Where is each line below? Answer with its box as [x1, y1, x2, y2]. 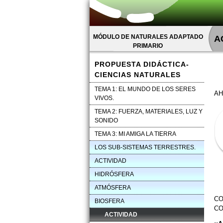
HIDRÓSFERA [94, 171, 134, 178]
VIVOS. [94, 95, 114, 102]
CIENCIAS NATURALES [94, 71, 181, 79]
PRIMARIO [133, 42, 163, 49]
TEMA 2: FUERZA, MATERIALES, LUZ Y [94, 108, 203, 115]
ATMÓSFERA [94, 184, 131, 191]
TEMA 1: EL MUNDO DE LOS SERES [94, 86, 196, 93]
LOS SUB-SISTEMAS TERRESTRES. [94, 144, 196, 151]
